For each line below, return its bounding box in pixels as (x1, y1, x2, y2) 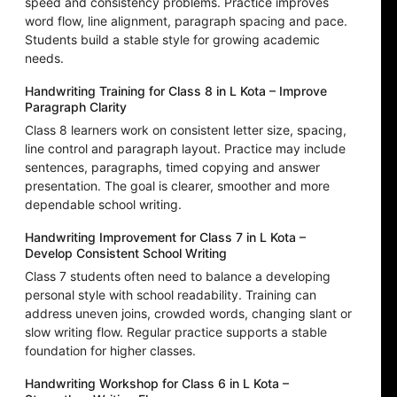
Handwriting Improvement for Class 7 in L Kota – (25, 230, 306, 245)
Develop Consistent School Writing (25, 245, 227, 261)
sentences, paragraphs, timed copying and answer (25, 160, 320, 175)
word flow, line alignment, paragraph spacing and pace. (25, 13, 347, 29)
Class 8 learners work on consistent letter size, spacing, (25, 122, 346, 138)
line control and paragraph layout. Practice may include (25, 141, 346, 157)
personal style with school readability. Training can (25, 287, 316, 303)
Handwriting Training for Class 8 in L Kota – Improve (25, 83, 327, 99)
